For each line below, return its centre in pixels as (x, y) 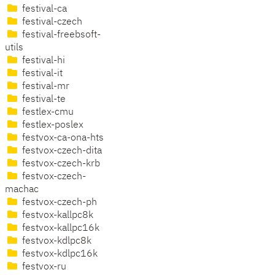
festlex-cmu (47, 113)
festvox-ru (43, 267)
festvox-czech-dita (61, 151)
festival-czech (51, 22)
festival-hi (42, 61)
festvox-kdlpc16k (59, 254)
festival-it (41, 74)
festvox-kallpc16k (60, 229)
